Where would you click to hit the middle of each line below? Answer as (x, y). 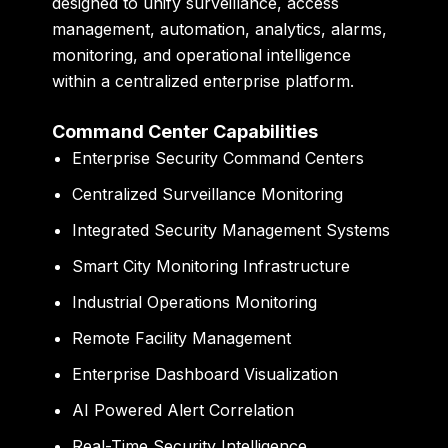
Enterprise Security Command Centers (218, 158)
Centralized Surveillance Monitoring (208, 194)
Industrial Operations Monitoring (195, 302)
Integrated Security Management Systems (231, 230)
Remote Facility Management (182, 338)
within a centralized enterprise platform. (203, 80)
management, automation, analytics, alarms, (220, 28)
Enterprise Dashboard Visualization (205, 374)
